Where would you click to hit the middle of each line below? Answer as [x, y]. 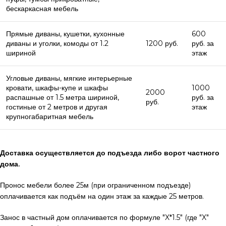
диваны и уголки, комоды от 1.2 [57, 43]
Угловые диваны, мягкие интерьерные [69, 78]
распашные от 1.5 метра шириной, [63, 97]
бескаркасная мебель [42, 8]
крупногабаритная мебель [50, 116]
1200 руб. [162, 43]
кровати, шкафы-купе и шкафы [57, 88]
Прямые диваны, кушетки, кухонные [65, 34]
